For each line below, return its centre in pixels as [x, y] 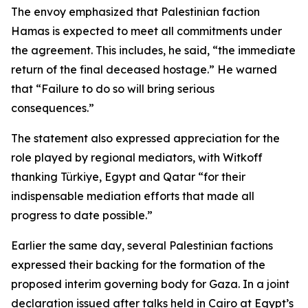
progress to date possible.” [82, 215]
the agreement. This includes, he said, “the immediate [153, 50]
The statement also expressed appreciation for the [145, 138]
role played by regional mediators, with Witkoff [137, 157]
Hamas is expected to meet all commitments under [146, 31]
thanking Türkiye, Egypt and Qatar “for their [128, 177]
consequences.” [53, 108]
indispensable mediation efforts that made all [133, 196]
